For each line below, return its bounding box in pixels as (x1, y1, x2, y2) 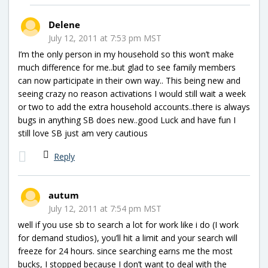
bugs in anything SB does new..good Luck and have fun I (18, 114, 236, 126)
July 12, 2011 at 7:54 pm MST (48, 202, 162, 214)
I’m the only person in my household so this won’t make (18, 48, 234, 60)
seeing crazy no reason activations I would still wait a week (18, 87, 246, 99)
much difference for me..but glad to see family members (18, 61, 236, 73)
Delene (48, 18, 80, 31)
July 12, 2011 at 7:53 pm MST (48, 32, 162, 44)
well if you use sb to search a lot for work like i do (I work (18, 218, 239, 230)
